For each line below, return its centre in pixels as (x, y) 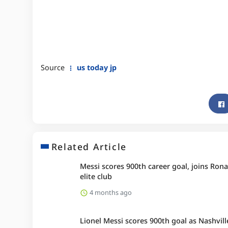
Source (54, 67)
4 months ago (110, 192)
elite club (96, 176)
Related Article (89, 146)
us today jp (96, 67)
